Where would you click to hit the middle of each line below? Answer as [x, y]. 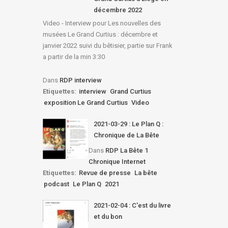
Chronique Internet [117, 162]
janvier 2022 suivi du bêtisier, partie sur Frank [107, 46]
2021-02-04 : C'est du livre [132, 205]
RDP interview [80, 80]
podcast [56, 184]
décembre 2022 [118, 10]
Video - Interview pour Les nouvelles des [102, 23]
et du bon [108, 217]
